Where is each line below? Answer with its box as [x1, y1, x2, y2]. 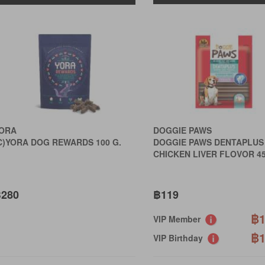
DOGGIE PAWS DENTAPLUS [153, 136, 264, 148]
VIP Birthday [153, 232, 208, 244]
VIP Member [153, 213, 205, 225]
